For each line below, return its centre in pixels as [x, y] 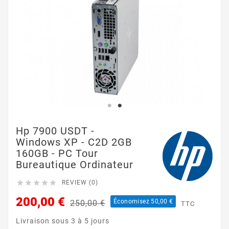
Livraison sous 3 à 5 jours [63, 221]
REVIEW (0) [80, 182]
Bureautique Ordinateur [75, 165]
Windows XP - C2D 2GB [74, 142]
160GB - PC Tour [57, 153]
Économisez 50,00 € [143, 201]
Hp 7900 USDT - [55, 131]
